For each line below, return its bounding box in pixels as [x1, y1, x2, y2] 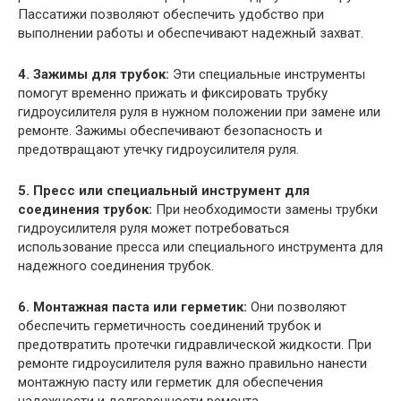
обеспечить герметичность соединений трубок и [18, 317, 321, 334]
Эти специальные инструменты [169, 65, 365, 82]
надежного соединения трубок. [18, 257, 214, 274]
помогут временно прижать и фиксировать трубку [18, 84, 328, 101]
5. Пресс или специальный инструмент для [18, 182, 310, 199]
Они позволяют [247, 298, 346, 315]
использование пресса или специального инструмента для [18, 238, 383, 255]
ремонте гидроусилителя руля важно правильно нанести [18, 354, 367, 371]
